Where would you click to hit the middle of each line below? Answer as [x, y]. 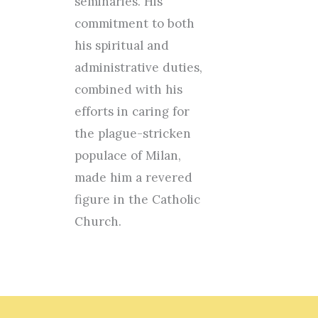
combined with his [128, 89]
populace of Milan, [127, 155]
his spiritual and [121, 45]
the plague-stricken [132, 133]
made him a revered [133, 177]
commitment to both [134, 23]
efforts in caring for [132, 111]
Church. [98, 221]
